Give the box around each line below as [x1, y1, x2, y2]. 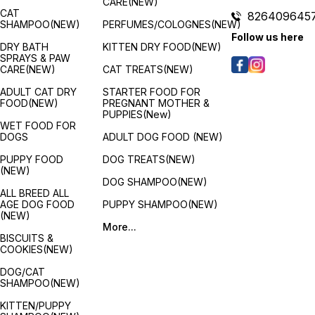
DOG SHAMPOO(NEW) [103, 175, 208, 188]
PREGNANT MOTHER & [103, 96, 210, 109]
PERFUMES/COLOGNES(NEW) [103, 18, 242, 30]
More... [103, 220, 137, 233]
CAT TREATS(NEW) [103, 63, 194, 75]
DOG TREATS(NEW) [103, 153, 196, 165]
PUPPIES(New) [103, 108, 172, 120]
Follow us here [231, 31, 304, 44]
